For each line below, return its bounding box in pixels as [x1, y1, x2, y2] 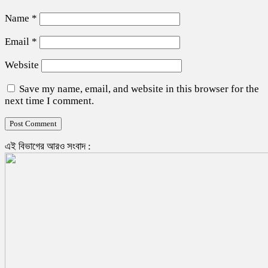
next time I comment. [5, 95, 94, 106]
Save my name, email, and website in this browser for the [19, 83, 259, 95]
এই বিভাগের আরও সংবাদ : [5, 140, 91, 152]
